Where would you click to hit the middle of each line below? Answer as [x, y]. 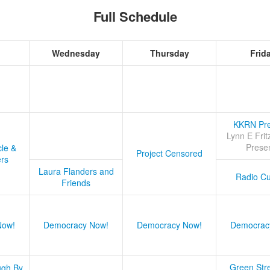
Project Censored [169, 153]
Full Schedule [135, 17]
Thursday [169, 53]
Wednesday [76, 53]
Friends [76, 183]
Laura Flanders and [76, 171]
